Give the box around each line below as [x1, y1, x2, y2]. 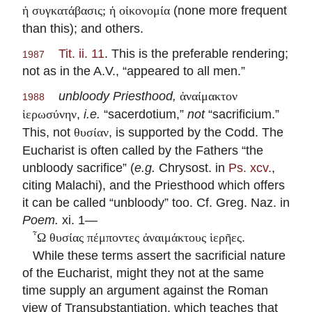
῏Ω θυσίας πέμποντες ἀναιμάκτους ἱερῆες [33, 231, 242, 245]
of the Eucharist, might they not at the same [22, 265, 264, 281]
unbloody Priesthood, [58, 88, 180, 104]
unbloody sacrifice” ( [22, 160, 134, 175]
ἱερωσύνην [22, 107, 77, 122]
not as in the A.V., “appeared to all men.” [22, 63, 245, 79]
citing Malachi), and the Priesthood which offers [22, 178, 285, 193]
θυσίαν [74, 125, 109, 140]
